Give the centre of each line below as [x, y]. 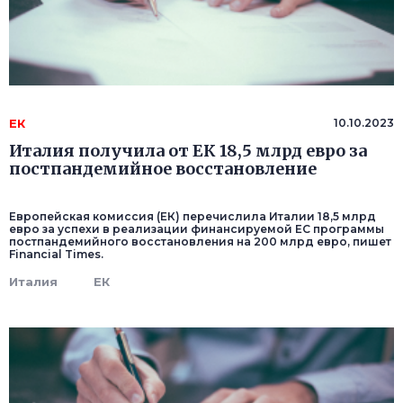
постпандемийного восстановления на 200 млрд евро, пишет [200, 242]
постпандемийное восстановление [163, 169]
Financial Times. [56, 255]
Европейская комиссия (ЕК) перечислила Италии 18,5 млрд [193, 217]
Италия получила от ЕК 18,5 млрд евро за [188, 151]
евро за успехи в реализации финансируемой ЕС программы [197, 229]
